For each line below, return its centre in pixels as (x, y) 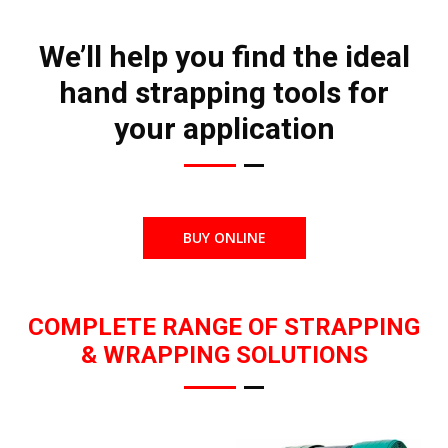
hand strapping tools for (224, 93)
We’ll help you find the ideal (224, 57)
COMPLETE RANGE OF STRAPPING (224, 326)
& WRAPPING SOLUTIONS (224, 354)
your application (224, 129)
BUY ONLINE (224, 238)
